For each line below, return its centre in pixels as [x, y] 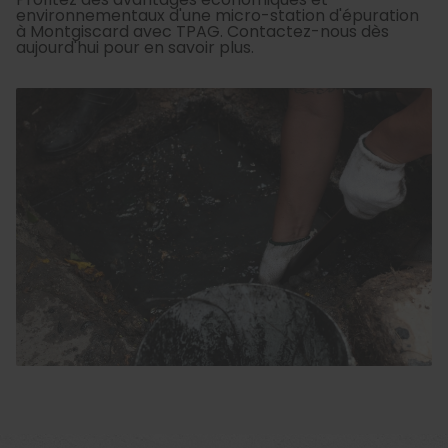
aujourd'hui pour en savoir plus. [135, 48]
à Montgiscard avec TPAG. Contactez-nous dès [202, 32]
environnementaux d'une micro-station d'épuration [217, 16]
